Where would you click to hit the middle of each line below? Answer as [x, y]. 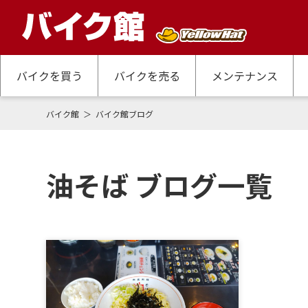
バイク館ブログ [125, 114]
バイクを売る [147, 76]
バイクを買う [49, 76]
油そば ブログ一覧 [159, 185]
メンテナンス [244, 76]
